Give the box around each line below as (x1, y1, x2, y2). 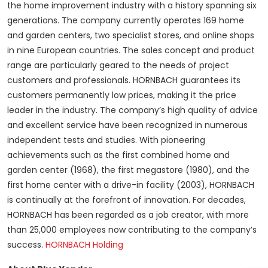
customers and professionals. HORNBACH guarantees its (7, 74, 240, 87)
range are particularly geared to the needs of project (7, 59, 229, 72)
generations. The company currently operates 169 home (7, 14, 244, 27)
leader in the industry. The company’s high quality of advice (7, 104, 258, 117)
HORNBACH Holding (45, 239, 123, 251)
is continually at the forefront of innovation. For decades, (7, 194, 246, 206)
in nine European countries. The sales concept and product (7, 44, 255, 57)
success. (7, 239, 45, 251)
